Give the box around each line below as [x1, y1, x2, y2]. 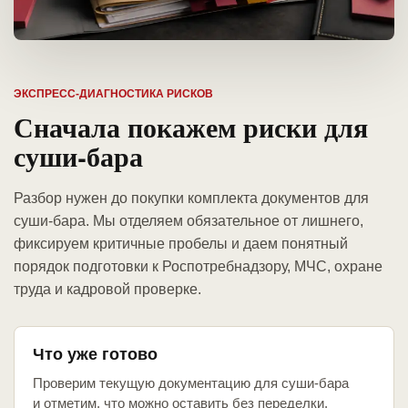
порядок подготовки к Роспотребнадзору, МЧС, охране [14, 259, 382, 275]
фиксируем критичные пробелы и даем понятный [14, 236, 348, 252]
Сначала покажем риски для [14, 107, 368, 148]
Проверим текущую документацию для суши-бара [33, 375, 349, 392]
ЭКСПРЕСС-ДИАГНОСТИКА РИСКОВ [14, 87, 213, 101]
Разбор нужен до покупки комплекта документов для [14, 190, 369, 207]
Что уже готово [33, 345, 158, 364]
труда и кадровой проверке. [14, 281, 201, 298]
